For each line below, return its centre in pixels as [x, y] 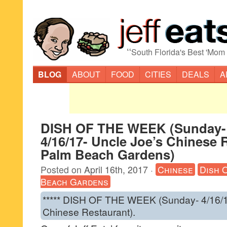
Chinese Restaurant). [89, 212]
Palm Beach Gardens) [108, 154]
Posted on [62, 169]
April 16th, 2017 [116, 169]
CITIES [158, 74]
